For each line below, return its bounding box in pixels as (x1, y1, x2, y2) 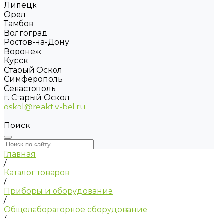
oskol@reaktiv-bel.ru (4, 102, 86, 111)
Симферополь (4, 74, 63, 84)
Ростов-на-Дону (4, 37, 69, 47)
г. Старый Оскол (4, 93, 70, 102)
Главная (4, 149, 36, 159)
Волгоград (4, 28, 48, 37)
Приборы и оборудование (4, 186, 113, 196)
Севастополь (4, 84, 56, 93)
